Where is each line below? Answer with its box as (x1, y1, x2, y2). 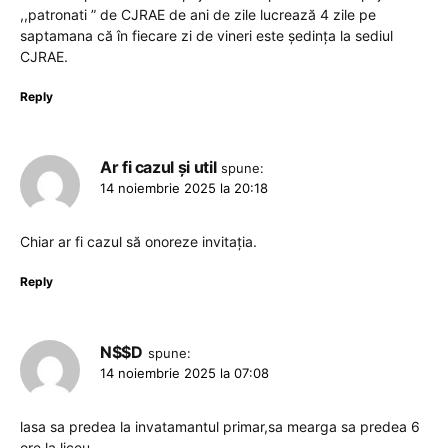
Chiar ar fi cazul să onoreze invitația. (20, 233, 257, 251)
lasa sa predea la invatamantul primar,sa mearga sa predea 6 (20, 418, 420, 436)
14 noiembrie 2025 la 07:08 (100, 365, 269, 382)
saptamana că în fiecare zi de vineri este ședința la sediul (20, 27, 393, 45)
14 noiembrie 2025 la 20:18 (100, 180, 268, 197)
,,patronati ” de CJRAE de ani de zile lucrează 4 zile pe (20, 6, 376, 24)
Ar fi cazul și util (100, 157, 217, 178)
